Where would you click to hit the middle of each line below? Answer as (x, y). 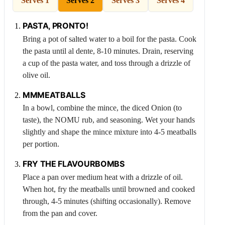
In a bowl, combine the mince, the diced (87, 108)
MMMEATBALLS (54, 95)
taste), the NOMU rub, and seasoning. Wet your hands (109, 120)
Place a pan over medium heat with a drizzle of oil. (103, 177)
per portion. (41, 144)
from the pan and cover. (60, 213)
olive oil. (36, 75)
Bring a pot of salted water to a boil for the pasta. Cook (109, 39)
